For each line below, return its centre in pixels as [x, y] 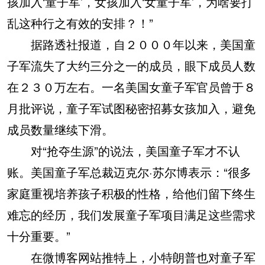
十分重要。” [39, 236]
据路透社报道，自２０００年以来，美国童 [131, 44]
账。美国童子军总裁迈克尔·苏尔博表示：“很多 [129, 172]
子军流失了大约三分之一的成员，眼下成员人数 [131, 65]
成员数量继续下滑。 [60, 129]
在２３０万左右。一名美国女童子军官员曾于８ [131, 87]
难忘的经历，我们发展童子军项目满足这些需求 [131, 214]
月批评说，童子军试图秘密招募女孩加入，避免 [131, 108]
